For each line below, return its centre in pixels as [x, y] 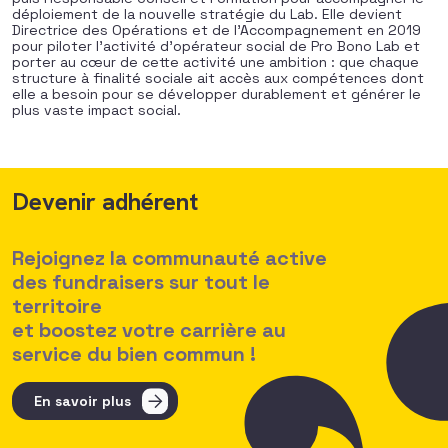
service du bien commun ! [134, 354]
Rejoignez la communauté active [169, 258]
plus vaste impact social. [96, 110]
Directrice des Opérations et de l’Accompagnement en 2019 [216, 30]
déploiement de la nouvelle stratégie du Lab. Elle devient [207, 14]
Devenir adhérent [105, 201]
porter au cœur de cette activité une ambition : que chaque [215, 62]
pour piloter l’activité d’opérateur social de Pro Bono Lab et [216, 46]
